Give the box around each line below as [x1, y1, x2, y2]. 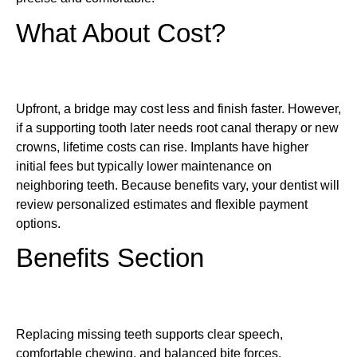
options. [16, 217, 61, 231]
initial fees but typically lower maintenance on [16, 159, 272, 174]
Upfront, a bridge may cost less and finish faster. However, [16, 102, 341, 116]
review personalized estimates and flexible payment [16, 198, 308, 212]
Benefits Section [16, 244, 204, 273]
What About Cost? [16, 18, 226, 48]
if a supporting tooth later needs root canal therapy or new [16, 121, 339, 135]
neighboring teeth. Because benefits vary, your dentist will [16, 178, 339, 193]
